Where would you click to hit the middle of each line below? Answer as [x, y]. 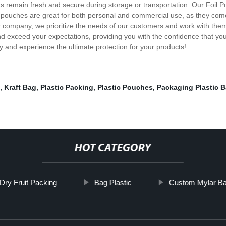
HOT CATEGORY [113, 149]
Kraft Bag [20, 88]
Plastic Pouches [125, 88]
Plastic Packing [67, 88]
